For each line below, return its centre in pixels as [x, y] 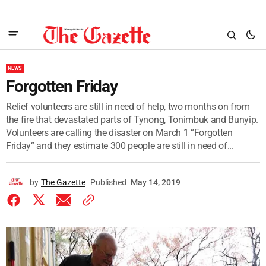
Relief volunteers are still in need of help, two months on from [128, 107]
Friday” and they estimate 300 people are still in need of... [120, 146]
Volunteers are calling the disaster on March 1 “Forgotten [119, 133]
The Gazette [63, 182]
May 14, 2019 [156, 182]
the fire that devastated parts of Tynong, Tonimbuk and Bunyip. [132, 120]
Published [108, 182]
